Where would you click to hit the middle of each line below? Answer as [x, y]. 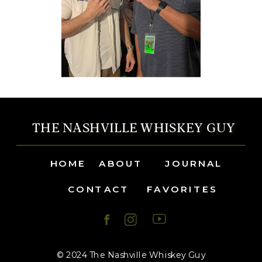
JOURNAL [194, 163]
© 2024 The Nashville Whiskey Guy [131, 255]
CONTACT [99, 189]
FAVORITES [182, 189]
